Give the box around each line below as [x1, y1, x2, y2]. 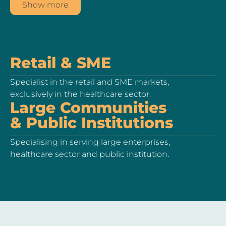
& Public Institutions [10, 113, 173, 132]
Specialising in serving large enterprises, [10, 137, 170, 147]
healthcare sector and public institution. [10, 149, 169, 159]
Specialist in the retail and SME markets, [10, 77, 169, 87]
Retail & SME [10, 53, 111, 72]
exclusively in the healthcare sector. [10, 89, 151, 99]
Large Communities [10, 98, 166, 117]
